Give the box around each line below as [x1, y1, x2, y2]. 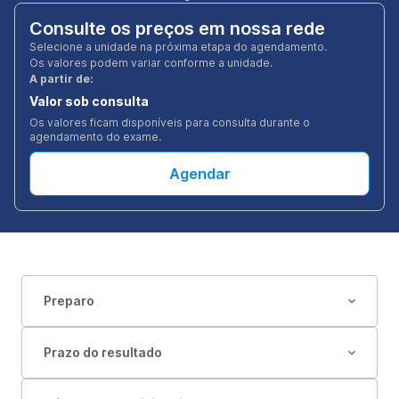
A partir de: [29, 72, 94, 85]
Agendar [168, 165, 231, 183]
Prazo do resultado [44, 345, 162, 360]
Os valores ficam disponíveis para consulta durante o [29, 116, 310, 129]
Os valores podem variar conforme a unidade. [29, 56, 273, 69]
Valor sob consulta [29, 94, 149, 109]
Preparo [44, 293, 94, 308]
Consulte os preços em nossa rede [29, 18, 325, 39]
